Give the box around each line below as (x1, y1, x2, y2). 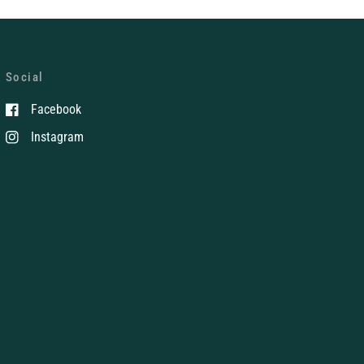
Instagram (30, 128, 84, 145)
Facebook (30, 101, 81, 117)
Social (5, 69, 44, 84)
